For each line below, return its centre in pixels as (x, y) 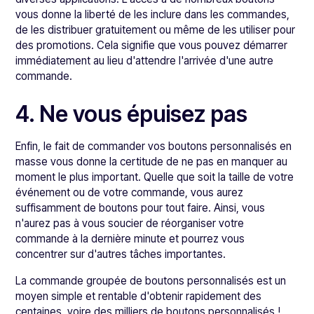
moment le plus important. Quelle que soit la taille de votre (155, 177)
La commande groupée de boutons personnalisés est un (151, 281)
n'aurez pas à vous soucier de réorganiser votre (130, 223)
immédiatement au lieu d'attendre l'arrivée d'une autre (145, 61)
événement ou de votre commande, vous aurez (130, 192)
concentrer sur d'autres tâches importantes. (121, 254)
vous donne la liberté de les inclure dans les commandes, (153, 14)
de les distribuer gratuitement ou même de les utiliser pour (156, 30)
